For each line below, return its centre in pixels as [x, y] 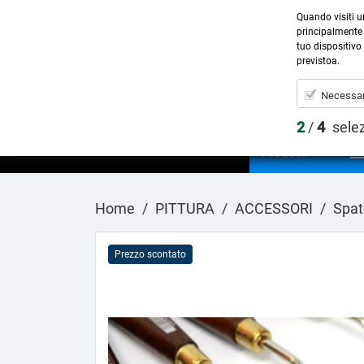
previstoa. [318, 61]
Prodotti [284, 152]
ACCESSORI [274, 208]
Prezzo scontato [150, 254]
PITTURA [185, 208]
